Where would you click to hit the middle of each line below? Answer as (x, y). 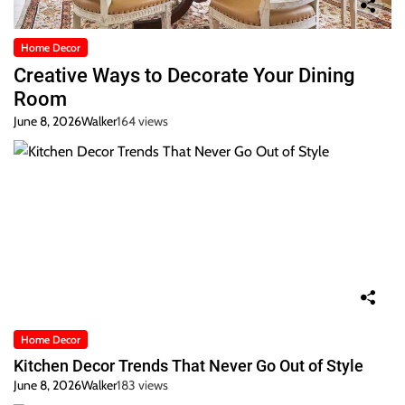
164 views (142, 122)
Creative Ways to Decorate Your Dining (184, 76)
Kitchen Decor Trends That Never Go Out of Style (188, 366)
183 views (142, 386)
